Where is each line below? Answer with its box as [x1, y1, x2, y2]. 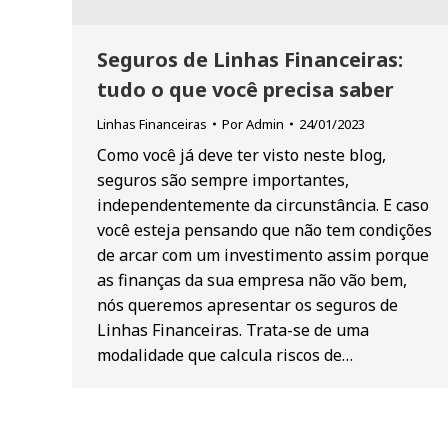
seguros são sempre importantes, [97, 169, 349, 192]
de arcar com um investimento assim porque [97, 244, 429, 267]
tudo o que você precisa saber [97, 76, 394, 104]
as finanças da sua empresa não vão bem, [97, 269, 407, 292]
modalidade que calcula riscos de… [97, 344, 353, 367]
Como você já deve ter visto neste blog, [97, 144, 386, 167]
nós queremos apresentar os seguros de [97, 294, 398, 317]
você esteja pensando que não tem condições [97, 219, 432, 242]
